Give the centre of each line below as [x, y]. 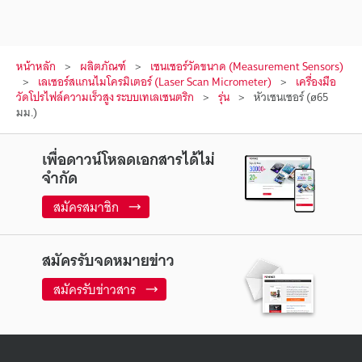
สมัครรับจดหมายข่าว [108, 260]
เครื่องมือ [316, 81]
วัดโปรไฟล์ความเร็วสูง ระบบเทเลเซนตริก [105, 97]
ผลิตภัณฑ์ [103, 66]
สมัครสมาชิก [86, 206]
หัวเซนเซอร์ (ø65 [291, 97]
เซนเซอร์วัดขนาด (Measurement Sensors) [247, 66]
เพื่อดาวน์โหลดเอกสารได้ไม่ [128, 159]
